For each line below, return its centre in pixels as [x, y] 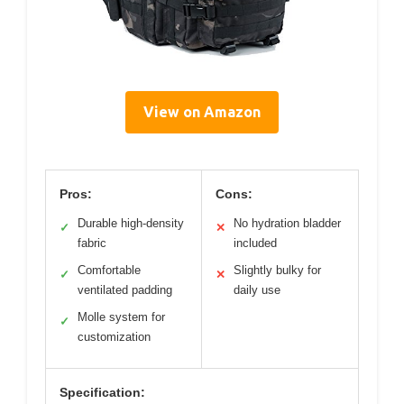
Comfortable [109, 271]
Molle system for [121, 317]
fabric [92, 243]
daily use [257, 290]
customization [114, 337]
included [255, 243]
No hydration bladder [287, 224]
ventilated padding [125, 290]
